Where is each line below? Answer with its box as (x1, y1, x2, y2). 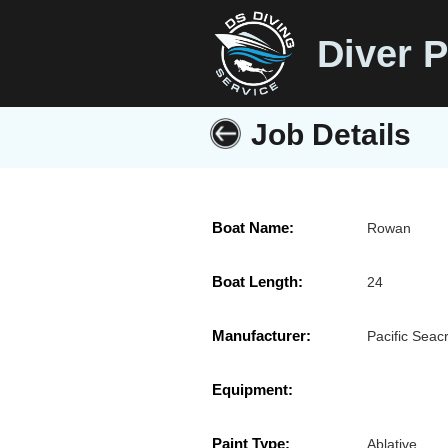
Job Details (251, 118, 411, 151)
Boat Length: (212, 273, 303, 291)
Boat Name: (212, 219, 294, 237)
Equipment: (212, 381, 293, 399)
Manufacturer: (212, 327, 311, 345)
